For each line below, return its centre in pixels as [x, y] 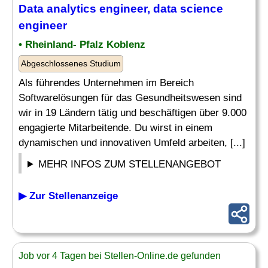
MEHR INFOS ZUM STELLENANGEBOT [130, 164]
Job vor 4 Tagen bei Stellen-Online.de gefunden [120, 256]
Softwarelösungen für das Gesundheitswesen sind [130, 98]
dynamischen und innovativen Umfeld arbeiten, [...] [132, 143]
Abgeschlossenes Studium [71, 63]
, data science [185, 9]
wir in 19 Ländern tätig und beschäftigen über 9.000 [133, 113]
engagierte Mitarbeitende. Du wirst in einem [115, 128]
